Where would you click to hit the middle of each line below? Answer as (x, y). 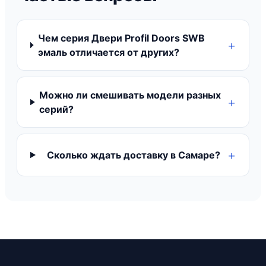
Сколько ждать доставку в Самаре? (134, 155)
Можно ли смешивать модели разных (130, 95)
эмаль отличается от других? (108, 52)
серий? (57, 109)
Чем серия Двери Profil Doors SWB (121, 38)
